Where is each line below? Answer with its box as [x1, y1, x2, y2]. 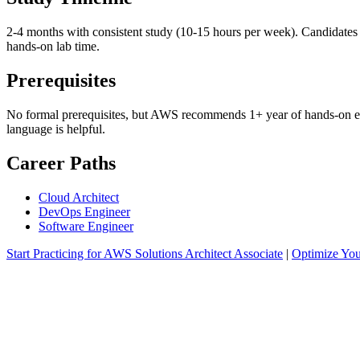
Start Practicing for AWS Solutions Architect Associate [6, 246, 283, 260]
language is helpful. [6, 122, 105, 137]
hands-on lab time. [6, 39, 100, 54]
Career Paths [6, 152, 116, 174]
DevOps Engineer [39, 204, 130, 219]
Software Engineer [39, 219, 133, 233]
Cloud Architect [39, 190, 119, 204]
